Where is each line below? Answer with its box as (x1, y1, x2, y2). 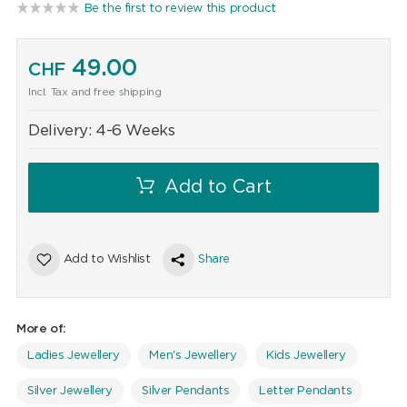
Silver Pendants (142, 385, 230, 398)
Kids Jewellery (266, 350, 346, 362)
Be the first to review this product (84, 2, 276, 15)
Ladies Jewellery (26, 350, 120, 362)
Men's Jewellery (149, 350, 237, 362)
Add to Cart (164, 178, 272, 197)
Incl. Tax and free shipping (27, 86, 162, 98)
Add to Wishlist (63, 253, 151, 266)
